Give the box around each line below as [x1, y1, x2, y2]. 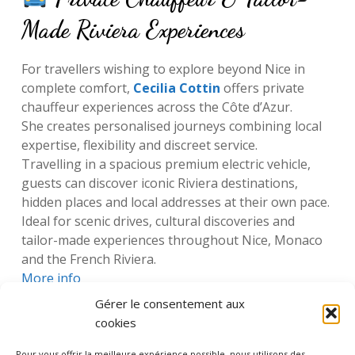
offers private [219, 78, 304, 97]
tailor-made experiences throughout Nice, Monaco [21, 231, 323, 249]
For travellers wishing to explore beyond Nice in [21, 59, 305, 78]
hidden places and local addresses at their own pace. [21, 193, 330, 211]
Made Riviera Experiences [21, 14, 245, 44]
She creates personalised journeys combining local [21, 116, 322, 135]
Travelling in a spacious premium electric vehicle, [21, 155, 311, 173]
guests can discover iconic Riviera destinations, [21, 174, 298, 192]
